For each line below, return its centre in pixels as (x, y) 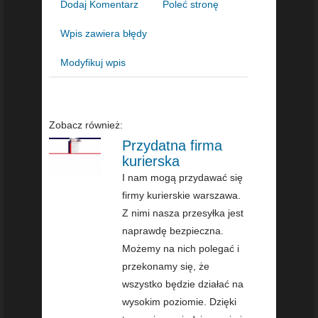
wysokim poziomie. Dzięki (180, 301)
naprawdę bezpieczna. (173, 230)
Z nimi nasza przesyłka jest (183, 213)
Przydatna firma (172, 145)
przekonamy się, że (166, 266)
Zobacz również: (86, 125)
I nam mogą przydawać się (183, 177)
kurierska (151, 161)
